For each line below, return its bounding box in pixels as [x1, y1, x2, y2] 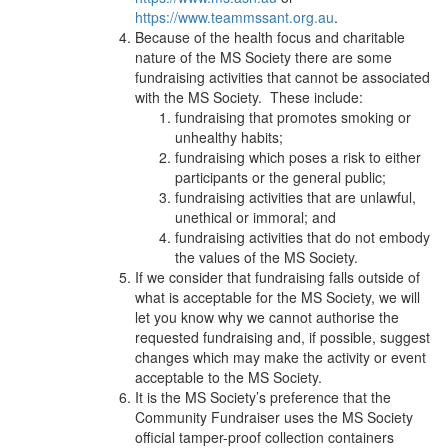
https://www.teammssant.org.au [135, 6, 334, 27]
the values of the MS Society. [175, 246, 358, 267]
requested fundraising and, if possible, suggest [135, 326, 430, 347]
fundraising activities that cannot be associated [135, 66, 430, 87]
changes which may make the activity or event [135, 346, 426, 367]
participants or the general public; [175, 166, 386, 187]
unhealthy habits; [175, 126, 283, 147]
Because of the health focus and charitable [135, 26, 405, 47]
